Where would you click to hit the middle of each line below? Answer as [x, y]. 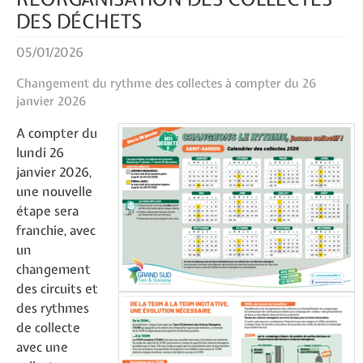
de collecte [48, 327]
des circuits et [57, 288]
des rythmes [53, 308]
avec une [42, 347]
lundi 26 [40, 152]
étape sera [47, 211]
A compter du [57, 133]
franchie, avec [56, 230]
